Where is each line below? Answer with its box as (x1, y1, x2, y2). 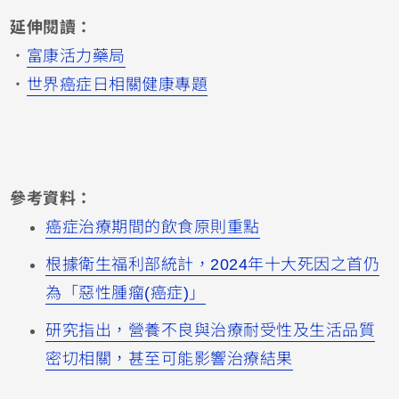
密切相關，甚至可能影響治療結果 (45, 350, 293, 369)
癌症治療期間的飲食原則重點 (45, 218, 260, 237)
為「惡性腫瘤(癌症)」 (45, 284, 206, 303)
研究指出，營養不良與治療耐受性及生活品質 (45, 322, 376, 340)
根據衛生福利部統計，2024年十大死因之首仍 (45, 256, 380, 274)
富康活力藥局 (26, 47, 126, 66)
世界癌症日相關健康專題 (26, 76, 208, 94)
